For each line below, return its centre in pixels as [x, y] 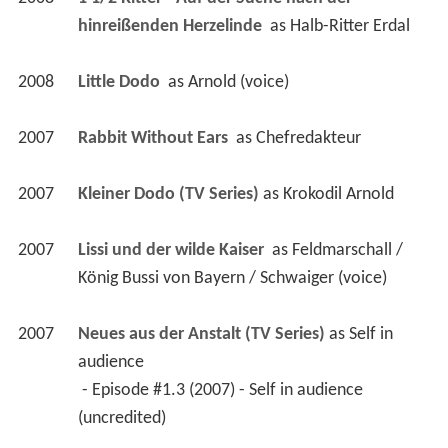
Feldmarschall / [347, 250]
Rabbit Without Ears [154, 138]
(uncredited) [123, 418]
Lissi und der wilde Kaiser [172, 250]
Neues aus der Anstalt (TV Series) [201, 334]
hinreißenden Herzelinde [171, 26]
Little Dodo [120, 82]
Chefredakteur [308, 138]
